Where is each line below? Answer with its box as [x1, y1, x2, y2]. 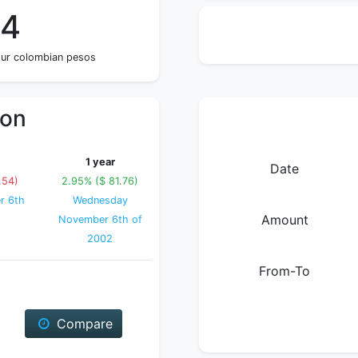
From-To [259, 263, 310, 279]
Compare [52, 316, 113, 332]
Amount [261, 212, 308, 228]
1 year [85, 156, 115, 168]
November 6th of [58, 213, 142, 225]
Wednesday [72, 194, 128, 206]
